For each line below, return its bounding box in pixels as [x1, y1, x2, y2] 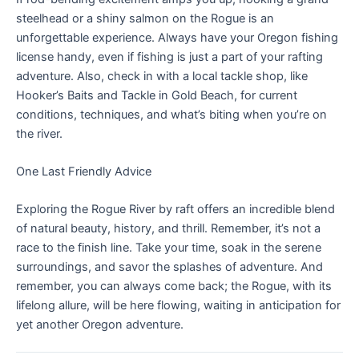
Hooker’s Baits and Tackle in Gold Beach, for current [16, 87, 297, 103]
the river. [16, 126, 63, 141]
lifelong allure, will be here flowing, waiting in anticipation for [16, 298, 341, 313]
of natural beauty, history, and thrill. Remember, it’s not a [16, 221, 321, 236]
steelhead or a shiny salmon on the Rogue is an [16, 10, 274, 26]
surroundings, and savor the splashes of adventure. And [16, 260, 323, 275]
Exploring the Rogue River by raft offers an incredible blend [16, 202, 335, 217]
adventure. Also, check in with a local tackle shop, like [16, 68, 308, 83]
